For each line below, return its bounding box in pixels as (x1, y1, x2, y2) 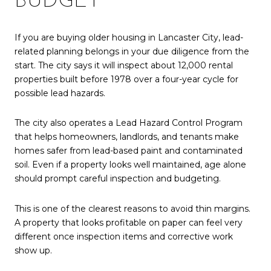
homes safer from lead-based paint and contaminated (15, 145, 243, 157)
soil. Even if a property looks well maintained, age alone (15, 159, 246, 171)
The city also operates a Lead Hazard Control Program (15, 117, 243, 129)
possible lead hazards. (15, 87, 105, 99)
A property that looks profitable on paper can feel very (15, 217, 243, 228)
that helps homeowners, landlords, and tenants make (15, 131, 239, 143)
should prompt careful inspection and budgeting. (15, 173, 221, 184)
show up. (15, 244, 52, 256)
